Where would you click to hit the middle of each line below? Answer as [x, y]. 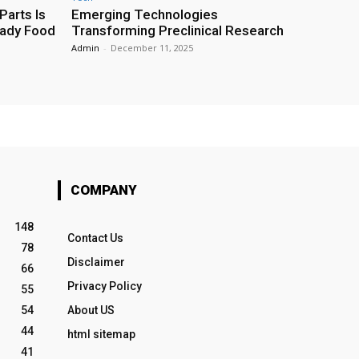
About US [91, 311]
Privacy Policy [105, 286]
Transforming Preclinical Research [177, 31]
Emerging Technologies [145, 15]
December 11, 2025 [152, 48]
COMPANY [104, 190]
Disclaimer [96, 262]
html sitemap [101, 335]
